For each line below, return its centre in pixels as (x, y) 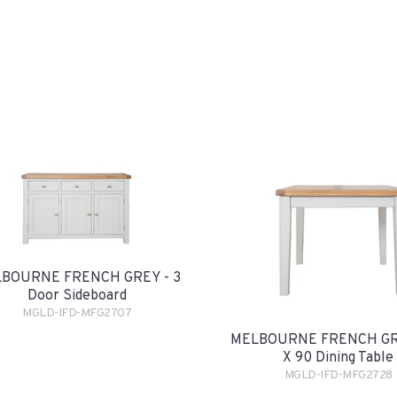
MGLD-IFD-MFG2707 (77, 313)
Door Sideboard (77, 296)
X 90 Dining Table (338, 358)
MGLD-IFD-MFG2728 (338, 375)
